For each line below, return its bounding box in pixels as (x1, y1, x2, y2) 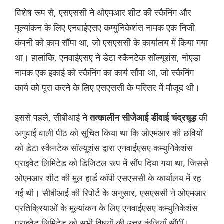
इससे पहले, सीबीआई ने (15, 111, 90, 124)
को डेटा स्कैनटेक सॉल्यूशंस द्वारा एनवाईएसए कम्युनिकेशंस (15, 142, 193, 154)
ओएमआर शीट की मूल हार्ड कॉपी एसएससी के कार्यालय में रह (15, 172, 201, 184)
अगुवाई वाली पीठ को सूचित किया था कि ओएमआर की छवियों (15, 127, 203, 139)
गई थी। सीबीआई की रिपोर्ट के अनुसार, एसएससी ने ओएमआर (15, 187, 206, 199)
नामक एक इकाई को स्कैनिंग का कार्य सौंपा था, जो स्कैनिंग (15, 66, 194, 79)
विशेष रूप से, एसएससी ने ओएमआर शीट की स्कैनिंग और (15, 6, 191, 19)
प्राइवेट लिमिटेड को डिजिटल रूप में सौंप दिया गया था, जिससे (15, 157, 208, 169)
